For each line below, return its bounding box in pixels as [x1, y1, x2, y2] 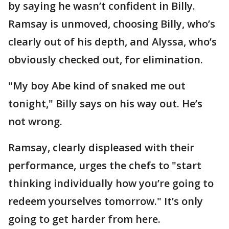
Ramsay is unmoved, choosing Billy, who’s [8, 17, 215, 31]
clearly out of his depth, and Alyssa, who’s [8, 35, 217, 49]
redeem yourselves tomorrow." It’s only [8, 194, 203, 209]
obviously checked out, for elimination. [8, 53, 205, 67]
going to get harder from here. [8, 212, 163, 226]
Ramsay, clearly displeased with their [8, 141, 194, 155]
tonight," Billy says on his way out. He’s [8, 97, 202, 111]
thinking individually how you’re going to [8, 176, 214, 191]
